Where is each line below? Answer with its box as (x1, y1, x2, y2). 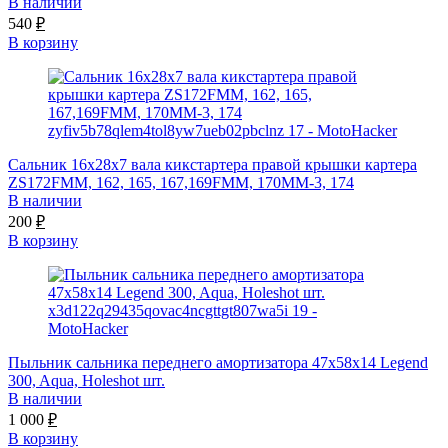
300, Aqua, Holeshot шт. (8, 372, 165, 390)
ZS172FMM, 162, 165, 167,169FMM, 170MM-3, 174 (8, 174, 354, 192)
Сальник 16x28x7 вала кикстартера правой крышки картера (8, 156, 417, 174)
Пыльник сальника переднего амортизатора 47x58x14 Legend (8, 354, 428, 372)
